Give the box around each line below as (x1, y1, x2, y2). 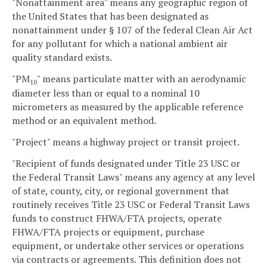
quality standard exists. (12, 51, 112, 64)
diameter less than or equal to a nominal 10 (12, 86, 200, 100)
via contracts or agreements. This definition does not (12, 252, 241, 266)
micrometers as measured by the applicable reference (12, 100, 243, 113)
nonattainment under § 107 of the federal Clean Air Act (12, 23, 253, 37)
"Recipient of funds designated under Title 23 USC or (12, 156, 240, 170)
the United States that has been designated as (12, 10, 209, 23)
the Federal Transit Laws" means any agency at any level (12, 170, 255, 184)
